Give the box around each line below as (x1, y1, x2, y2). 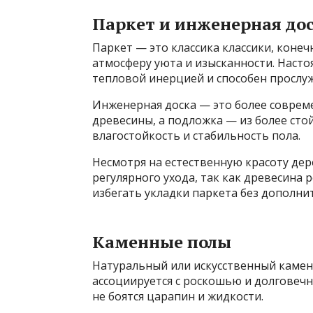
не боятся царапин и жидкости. (92, 289, 263, 305)
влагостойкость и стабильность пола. (92, 128, 300, 144)
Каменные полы (92, 231, 231, 254)
